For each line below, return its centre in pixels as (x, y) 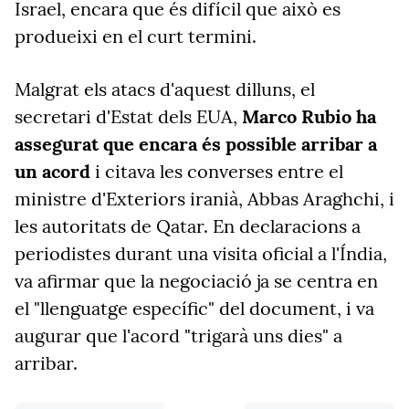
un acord (52, 171)
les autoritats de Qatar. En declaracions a (188, 226)
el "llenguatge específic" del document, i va (194, 308)
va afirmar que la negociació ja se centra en (196, 281)
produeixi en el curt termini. (136, 36)
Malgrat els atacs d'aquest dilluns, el (165, 89)
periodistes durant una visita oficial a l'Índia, (201, 253)
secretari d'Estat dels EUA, (128, 116)
